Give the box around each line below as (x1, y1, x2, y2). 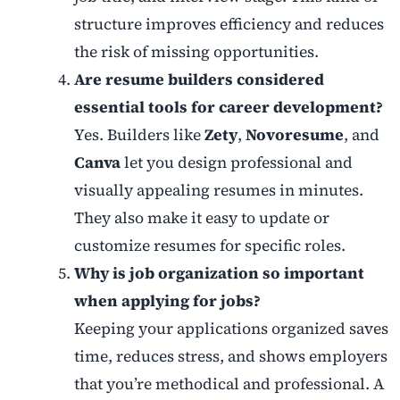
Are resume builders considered (73, 69, 324, 91)
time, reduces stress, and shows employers (73, 346, 387, 368)
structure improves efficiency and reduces (73, 13, 384, 36)
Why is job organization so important (73, 262, 364, 285)
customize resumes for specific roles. (73, 235, 346, 257)
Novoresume (245, 124, 344, 146)
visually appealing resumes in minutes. (73, 179, 363, 202)
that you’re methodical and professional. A (73, 373, 384, 396)
